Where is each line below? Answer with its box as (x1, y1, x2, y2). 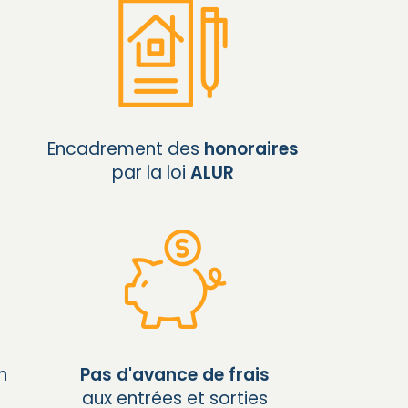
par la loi (111, 159, 190, 185)
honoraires (203, 136, 299, 161)
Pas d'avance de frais (80, 362, 270, 387)
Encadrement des (46, 136, 204, 161)
